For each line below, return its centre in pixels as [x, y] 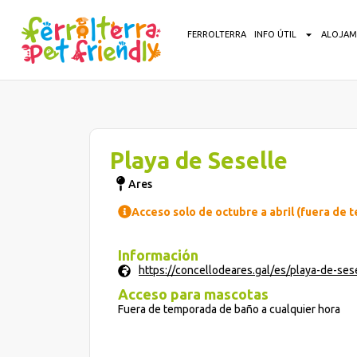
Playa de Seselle [199, 160]
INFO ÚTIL [275, 34]
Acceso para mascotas [193, 294]
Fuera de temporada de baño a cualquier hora [229, 310]
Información [158, 255]
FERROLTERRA [216, 34]
